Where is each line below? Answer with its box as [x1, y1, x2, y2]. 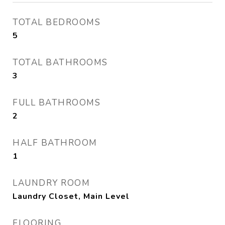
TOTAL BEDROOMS [13, 17, 100, 28]
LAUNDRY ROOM [13, 177, 90, 189]
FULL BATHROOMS [13, 97, 100, 108]
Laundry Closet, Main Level [13, 191, 130, 202]
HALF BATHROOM [13, 137, 97, 149]
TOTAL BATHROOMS [13, 57, 108, 68]
